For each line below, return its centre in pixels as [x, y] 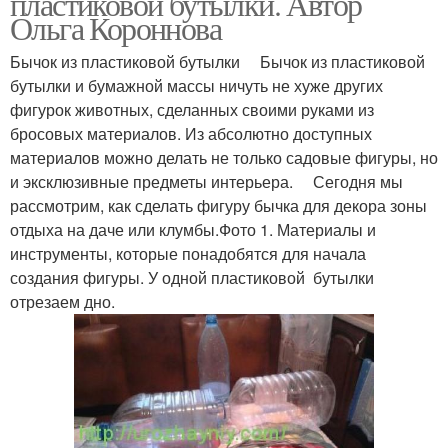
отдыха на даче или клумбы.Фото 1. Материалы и [193, 229]
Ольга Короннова [115, 27]
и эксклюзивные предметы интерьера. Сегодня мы [206, 181]
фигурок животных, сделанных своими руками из [192, 109]
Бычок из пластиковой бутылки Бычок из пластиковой [217, 61]
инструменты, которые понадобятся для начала [188, 253]
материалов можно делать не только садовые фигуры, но [224, 157]
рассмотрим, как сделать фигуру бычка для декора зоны [218, 205]
